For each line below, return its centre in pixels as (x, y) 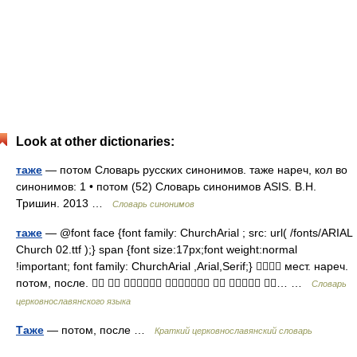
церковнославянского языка (73, 301)
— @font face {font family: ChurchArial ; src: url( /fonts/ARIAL (197, 233)
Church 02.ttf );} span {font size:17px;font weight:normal (157, 249)
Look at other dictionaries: (95, 141)
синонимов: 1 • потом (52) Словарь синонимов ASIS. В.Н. (166, 186)
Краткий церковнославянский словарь (233, 331)
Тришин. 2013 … (64, 203)
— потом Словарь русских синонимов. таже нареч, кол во (195, 170)
